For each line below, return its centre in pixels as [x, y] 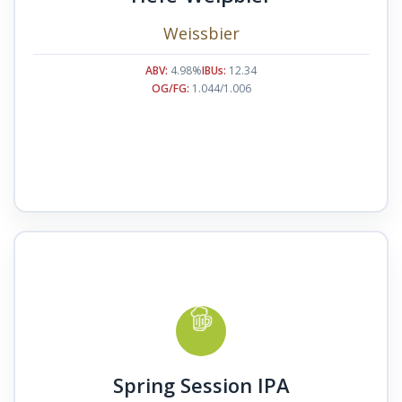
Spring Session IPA [201, 385]
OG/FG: [170, 88]
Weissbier [201, 33]
